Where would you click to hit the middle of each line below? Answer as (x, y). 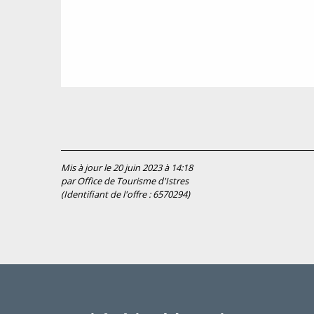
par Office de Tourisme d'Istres (125, 181)
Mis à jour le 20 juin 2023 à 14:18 (127, 168)
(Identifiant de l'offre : (107, 194)
